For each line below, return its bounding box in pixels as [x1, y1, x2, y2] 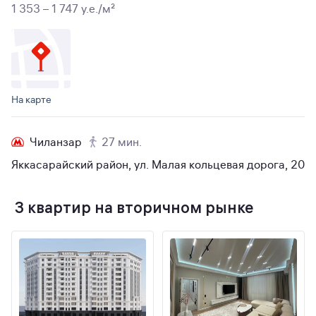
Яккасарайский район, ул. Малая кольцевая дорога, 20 [11, 158, 305, 172]
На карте [11, 93, 51, 106]
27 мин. [102, 135, 142, 150]
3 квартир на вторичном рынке [14, 197, 253, 217]
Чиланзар [30, 135, 82, 150]
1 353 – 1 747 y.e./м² [11, 2, 115, 16]
